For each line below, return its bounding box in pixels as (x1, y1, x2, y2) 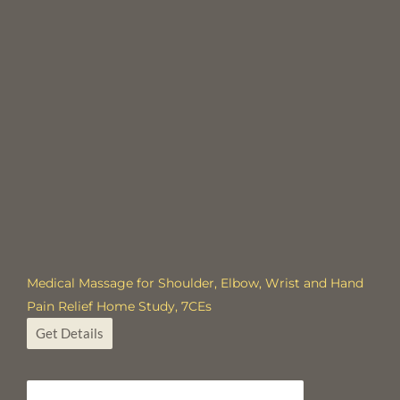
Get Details (36, 324, 104, 341)
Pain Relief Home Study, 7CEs (27, 297, 212, 314)
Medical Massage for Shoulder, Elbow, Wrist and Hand (27, 274, 363, 291)
